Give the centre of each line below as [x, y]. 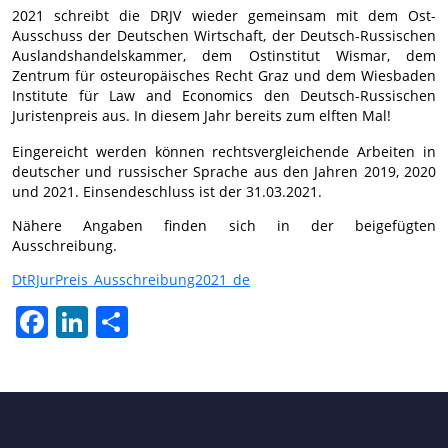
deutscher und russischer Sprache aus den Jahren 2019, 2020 [224, 172]
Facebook [79, 322]
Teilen [148, 322]
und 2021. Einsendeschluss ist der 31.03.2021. [167, 192]
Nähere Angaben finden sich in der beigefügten [224, 226]
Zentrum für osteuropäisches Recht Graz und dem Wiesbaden [224, 76]
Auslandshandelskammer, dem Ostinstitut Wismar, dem [224, 56]
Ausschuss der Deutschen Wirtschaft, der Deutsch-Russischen [224, 36]
